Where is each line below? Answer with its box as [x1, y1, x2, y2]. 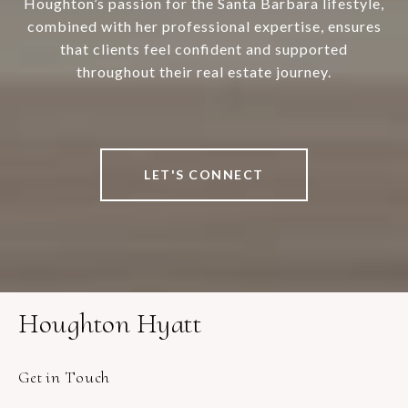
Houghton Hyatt [18, 306, 201, 342]
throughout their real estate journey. [76, 63, 331, 81]
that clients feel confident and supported [60, 40, 348, 58]
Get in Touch [18, 367, 110, 388]
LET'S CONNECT [144, 167, 264, 183]
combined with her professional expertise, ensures [26, 17, 382, 36]
